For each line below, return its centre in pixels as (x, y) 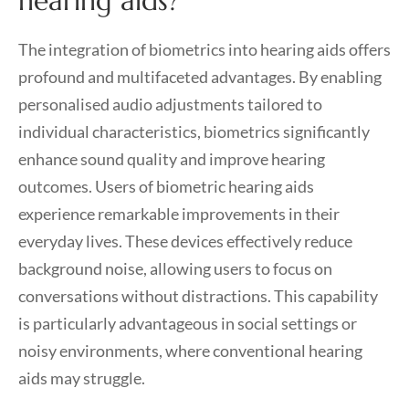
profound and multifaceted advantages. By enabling (200, 77)
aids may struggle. (82, 378)
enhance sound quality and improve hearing (172, 159)
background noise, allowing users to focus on (175, 268)
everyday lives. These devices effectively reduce (185, 241)
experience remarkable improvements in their (179, 214)
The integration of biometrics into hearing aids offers (204, 49)
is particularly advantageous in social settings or (188, 323)
